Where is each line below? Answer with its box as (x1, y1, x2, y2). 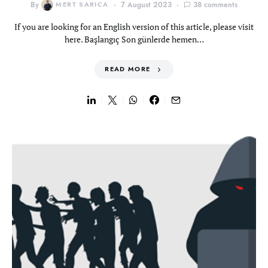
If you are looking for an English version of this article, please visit (14, 21, 254, 32)
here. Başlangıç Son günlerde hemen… (64, 33, 204, 45)
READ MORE (105, 65, 151, 74)
